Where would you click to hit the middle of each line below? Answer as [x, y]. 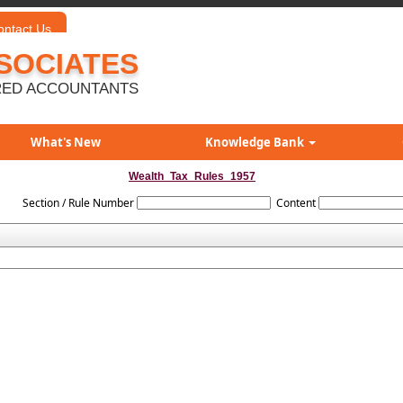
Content [296, 203]
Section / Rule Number [78, 203]
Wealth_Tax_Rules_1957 [192, 176]
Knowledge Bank [256, 142]
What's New [65, 142]
